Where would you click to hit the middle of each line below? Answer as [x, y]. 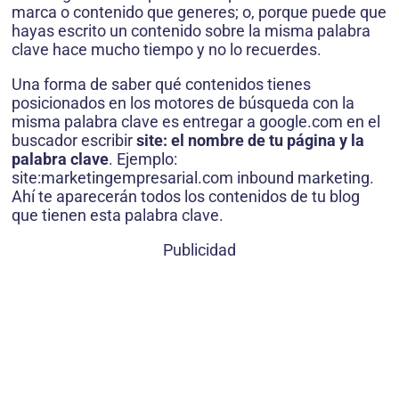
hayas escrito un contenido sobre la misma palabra [191, 31]
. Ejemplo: [143, 159]
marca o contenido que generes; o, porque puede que [199, 12]
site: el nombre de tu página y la [250, 141]
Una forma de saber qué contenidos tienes [161, 85]
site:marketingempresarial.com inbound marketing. [193, 178]
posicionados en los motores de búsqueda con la [183, 103]
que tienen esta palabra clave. [118, 216]
